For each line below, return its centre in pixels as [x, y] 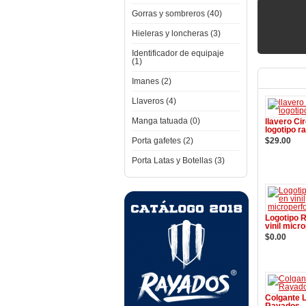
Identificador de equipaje [178, 53]
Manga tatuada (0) [166, 121]
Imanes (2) [152, 81]
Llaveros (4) [154, 101]
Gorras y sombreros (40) [177, 14]
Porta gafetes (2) [163, 141]
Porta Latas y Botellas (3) [178, 161]
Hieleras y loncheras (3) [176, 33]
